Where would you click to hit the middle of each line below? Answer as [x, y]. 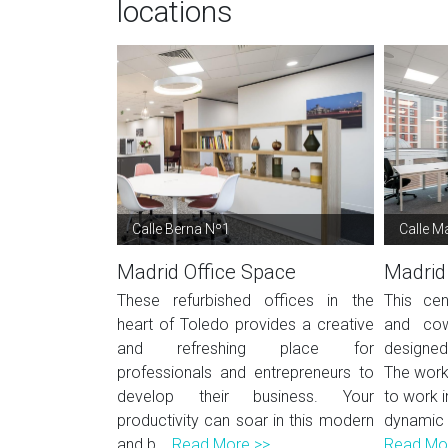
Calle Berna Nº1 [181, 229]
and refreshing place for [245, 348]
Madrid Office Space [206, 272]
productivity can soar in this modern [245, 420]
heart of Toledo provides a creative [245, 324]
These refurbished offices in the [245, 300]
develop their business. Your [245, 396]
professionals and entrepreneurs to [245, 372]
